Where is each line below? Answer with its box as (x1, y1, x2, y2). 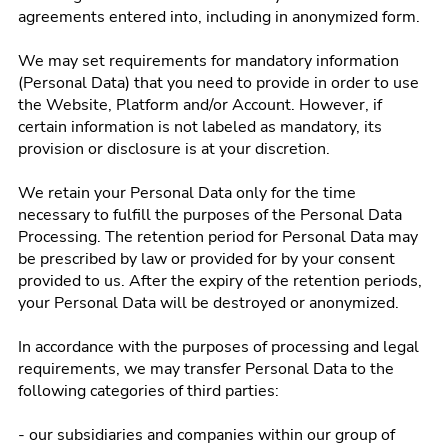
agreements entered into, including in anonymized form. (18, 6, 420, 28)
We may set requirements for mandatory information (18, 50, 399, 72)
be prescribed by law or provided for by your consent (18, 248, 395, 270)
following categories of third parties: (18, 380, 279, 402)
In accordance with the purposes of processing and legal (18, 336, 419, 358)
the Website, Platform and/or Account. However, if (18, 94, 382, 116)
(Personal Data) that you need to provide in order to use (18, 72, 419, 94)
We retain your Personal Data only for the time (18, 182, 356, 204)
